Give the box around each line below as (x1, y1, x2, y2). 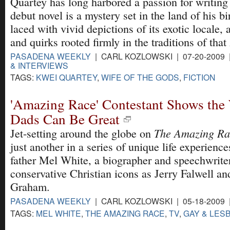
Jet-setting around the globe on (10, 126, 154, 141)
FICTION (183, 71, 215, 83)
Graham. (10, 179, 50, 195)
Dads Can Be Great (10, 109, 120, 129)
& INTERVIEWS (10, 60, 68, 71)
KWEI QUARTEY (36, 71, 97, 83)
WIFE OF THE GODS (101, 71, 179, 83)
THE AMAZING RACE (85, 207, 165, 219)
